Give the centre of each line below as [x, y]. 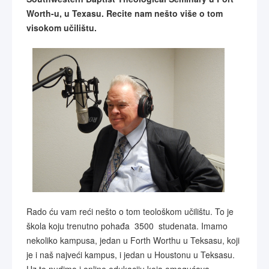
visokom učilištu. [62, 28]
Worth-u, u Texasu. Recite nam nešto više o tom [125, 13]
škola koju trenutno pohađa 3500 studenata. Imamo [127, 226]
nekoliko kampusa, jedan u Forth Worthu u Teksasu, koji [133, 240]
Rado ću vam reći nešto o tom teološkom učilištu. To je [130, 211]
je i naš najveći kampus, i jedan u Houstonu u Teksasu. [131, 255]
